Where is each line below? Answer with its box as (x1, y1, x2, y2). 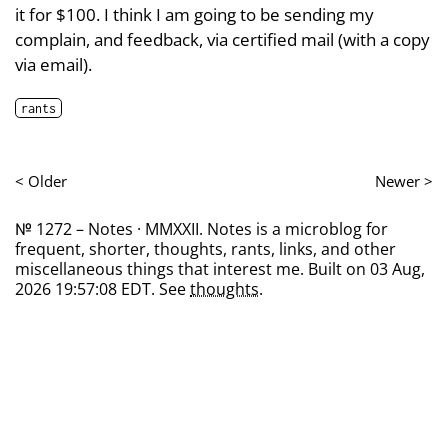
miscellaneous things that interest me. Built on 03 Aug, (15, 258, 425, 281)
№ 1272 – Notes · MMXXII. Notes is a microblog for (15, 218, 388, 241)
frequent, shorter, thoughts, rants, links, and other (15, 238, 396, 261)
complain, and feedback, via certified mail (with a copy (15, 27, 430, 51)
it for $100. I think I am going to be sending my (15, 2, 374, 26)
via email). (15, 52, 92, 76)
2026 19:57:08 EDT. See (15, 278, 190, 301)
